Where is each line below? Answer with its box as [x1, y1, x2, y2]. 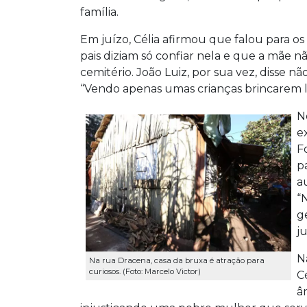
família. [80, 5, 119, 19]
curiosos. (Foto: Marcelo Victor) [89, 267, 201, 277]
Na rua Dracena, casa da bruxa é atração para [89, 256, 265, 266]
